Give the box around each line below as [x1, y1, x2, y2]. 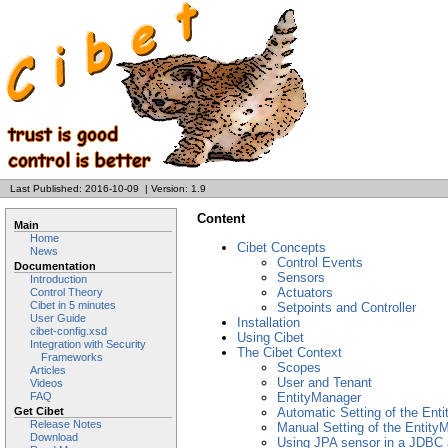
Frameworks [40, 351, 103, 363]
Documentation [14, 260, 96, 272]
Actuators [277, 285, 333, 300]
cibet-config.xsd [30, 325, 107, 337]
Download [30, 431, 78, 443]
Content [197, 211, 245, 226]
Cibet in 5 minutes [30, 299, 116, 311]
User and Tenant [277, 375, 372, 390]
